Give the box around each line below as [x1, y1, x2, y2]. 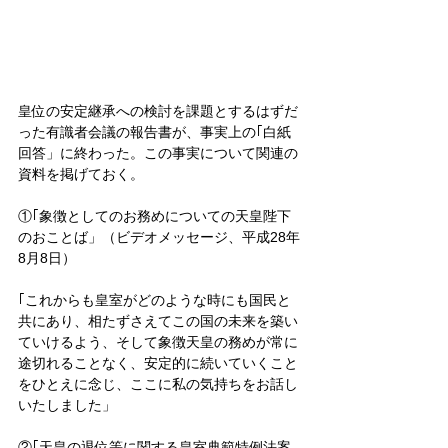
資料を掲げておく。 [18, 165, 144, 182]
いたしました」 [18, 396, 116, 413]
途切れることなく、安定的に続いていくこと [18, 354, 298, 371]
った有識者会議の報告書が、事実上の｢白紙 [18, 123, 291, 140]
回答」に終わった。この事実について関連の [18, 144, 298, 161]
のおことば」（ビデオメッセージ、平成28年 [18, 228, 300, 245]
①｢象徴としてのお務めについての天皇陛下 [18, 207, 291, 224]
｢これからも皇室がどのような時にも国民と [18, 291, 291, 308]
